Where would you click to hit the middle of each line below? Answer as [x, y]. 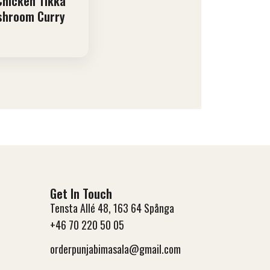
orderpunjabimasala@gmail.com [115, 249]
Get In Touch [81, 194]
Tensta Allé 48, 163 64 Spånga [112, 208]
